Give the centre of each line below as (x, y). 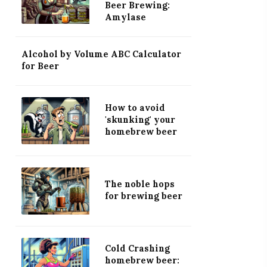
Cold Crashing (137, 248)
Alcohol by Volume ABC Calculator (101, 55)
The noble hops (139, 184)
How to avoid (135, 108)
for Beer (40, 66)
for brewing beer (143, 196)
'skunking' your (140, 119)
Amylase (125, 18)
